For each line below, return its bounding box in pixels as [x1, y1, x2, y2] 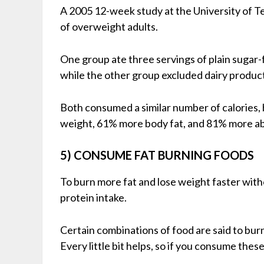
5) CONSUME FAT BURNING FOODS [60, 147, 254, 162]
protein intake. [60, 190, 127, 204]
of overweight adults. [60, 19, 158, 33]
